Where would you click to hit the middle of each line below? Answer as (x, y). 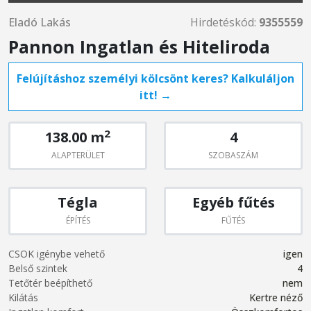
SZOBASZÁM (233, 155)
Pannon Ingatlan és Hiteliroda (139, 47)
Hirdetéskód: (225, 22)
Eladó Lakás (40, 22)
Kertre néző (276, 297)
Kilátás (23, 297)
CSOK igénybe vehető (57, 254)
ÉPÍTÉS (78, 220)
